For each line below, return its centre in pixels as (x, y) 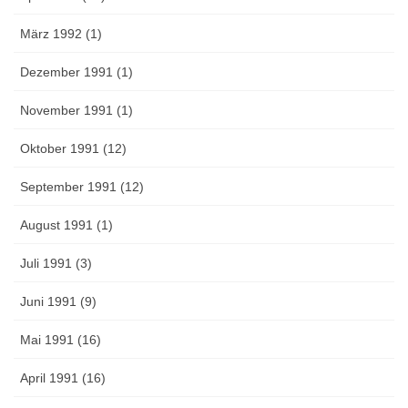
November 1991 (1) (76, 111)
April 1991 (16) (63, 378)
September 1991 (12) (82, 187)
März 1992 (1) (61, 34)
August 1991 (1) (66, 225)
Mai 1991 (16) (61, 340)
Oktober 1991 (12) (73, 149)
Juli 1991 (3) (56, 264)
